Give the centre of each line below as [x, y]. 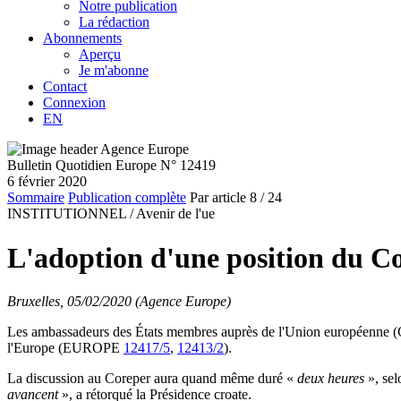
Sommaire [36, 198]
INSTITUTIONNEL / [70, 214]
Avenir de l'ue [175, 214]
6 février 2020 [47, 182]
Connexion [74, 103]
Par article [218, 198]
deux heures [331, 378]
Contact [65, 87]
